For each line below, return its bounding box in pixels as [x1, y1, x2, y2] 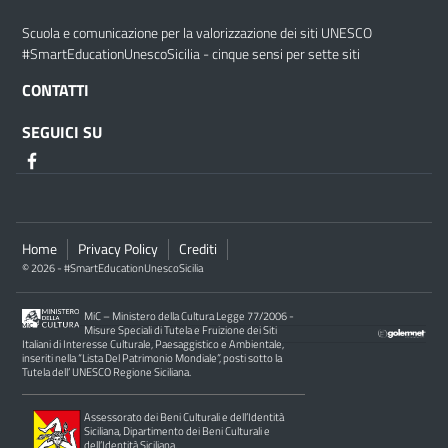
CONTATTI [22, 78, 89, 103]
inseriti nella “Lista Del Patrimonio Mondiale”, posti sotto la [22, 349, 282, 367]
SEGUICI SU [22, 120, 102, 145]
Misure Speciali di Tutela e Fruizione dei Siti [84, 321, 278, 339]
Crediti [179, 238, 217, 261]
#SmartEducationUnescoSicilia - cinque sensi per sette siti [22, 43, 360, 66]
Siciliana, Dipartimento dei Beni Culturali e [84, 422, 271, 440]
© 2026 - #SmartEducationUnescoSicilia [22, 259, 203, 277]
